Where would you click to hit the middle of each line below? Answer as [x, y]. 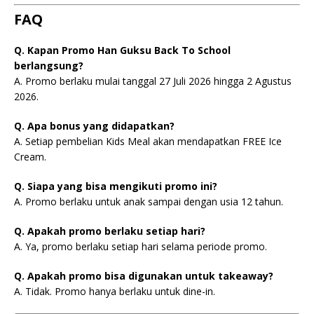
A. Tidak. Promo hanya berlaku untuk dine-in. [115, 291]
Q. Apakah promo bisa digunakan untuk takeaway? [144, 276]
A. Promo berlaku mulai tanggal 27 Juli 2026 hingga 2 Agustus [153, 81]
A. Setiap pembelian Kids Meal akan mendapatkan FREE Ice [148, 141]
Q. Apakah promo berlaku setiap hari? [110, 231]
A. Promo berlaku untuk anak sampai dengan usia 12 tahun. [149, 202]
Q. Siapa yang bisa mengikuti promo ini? [116, 186]
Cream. [30, 157]
